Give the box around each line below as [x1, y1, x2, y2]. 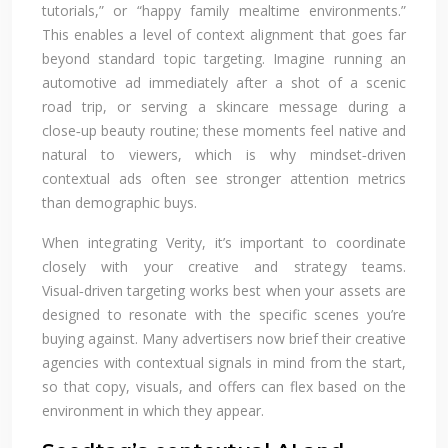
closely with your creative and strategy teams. [42, 256, 406, 276]
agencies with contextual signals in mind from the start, [42, 352, 406, 372]
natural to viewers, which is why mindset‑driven [42, 144, 406, 164]
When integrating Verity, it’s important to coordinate [42, 232, 406, 252]
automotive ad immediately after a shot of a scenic [42, 72, 406, 92]
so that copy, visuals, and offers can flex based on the [42, 376, 406, 396]
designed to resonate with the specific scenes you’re [42, 304, 406, 324]
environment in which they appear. [42, 400, 264, 420]
